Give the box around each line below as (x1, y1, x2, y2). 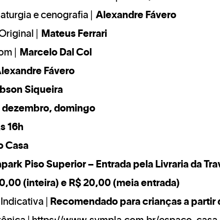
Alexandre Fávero (96, 11, 176, 20)
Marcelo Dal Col (20, 48, 92, 57)
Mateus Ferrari (41, 29, 107, 39)
